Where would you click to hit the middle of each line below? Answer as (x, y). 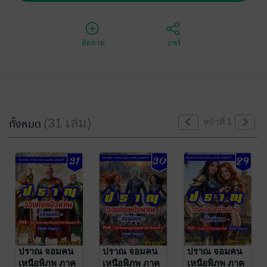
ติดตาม (93, 43)
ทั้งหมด (26, 124)
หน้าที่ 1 (218, 122)
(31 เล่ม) (67, 123)
